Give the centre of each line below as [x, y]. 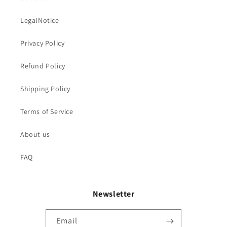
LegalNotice [40, 21]
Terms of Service [47, 112]
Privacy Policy [43, 43]
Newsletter [113, 194]
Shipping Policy [45, 89]
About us [35, 135]
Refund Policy [43, 66]
